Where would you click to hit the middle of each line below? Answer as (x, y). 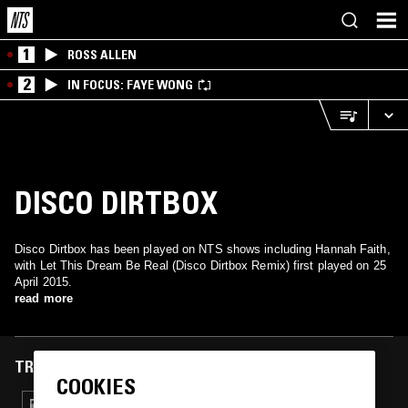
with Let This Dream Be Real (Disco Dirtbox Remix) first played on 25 (200, 265)
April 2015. (44, 282)
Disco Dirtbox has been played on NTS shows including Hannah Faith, (203, 249)
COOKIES (96, 387)
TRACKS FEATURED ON (93, 367)
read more (44, 298)
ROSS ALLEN (102, 55)
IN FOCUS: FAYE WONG (130, 85)
